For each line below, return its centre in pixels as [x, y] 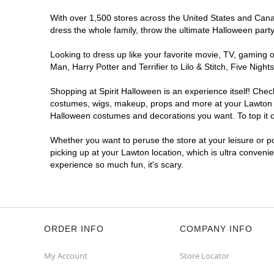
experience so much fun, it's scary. [117, 165]
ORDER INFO [74, 229]
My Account [66, 256]
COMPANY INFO [216, 229]
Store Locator [205, 256]
